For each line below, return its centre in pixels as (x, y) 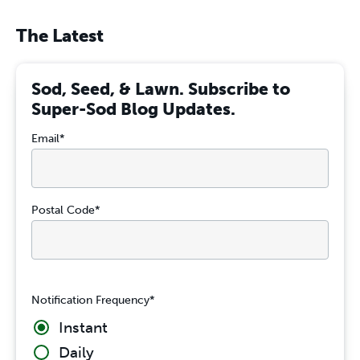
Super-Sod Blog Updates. (133, 109)
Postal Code (63, 211)
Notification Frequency (90, 300)
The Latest (60, 35)
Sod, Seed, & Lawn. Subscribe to (161, 89)
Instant (84, 328)
